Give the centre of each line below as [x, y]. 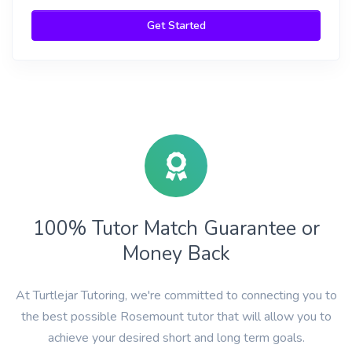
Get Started [176, 26]
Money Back [176, 253]
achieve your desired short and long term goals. [176, 338]
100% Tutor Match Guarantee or [176, 228]
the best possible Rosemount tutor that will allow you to [176, 317]
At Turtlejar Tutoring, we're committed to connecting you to [176, 295]
